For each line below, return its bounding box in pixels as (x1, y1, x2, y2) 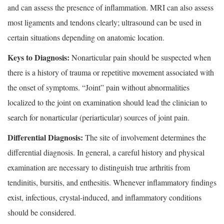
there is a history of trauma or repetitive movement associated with (7, 67, 214, 78)
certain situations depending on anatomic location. (7, 32, 164, 43)
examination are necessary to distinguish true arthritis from (7, 162, 190, 173)
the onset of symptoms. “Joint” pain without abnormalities (7, 82, 189, 93)
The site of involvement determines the (83, 132, 206, 143)
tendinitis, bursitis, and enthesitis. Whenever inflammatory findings (7, 177, 216, 188)
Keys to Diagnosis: (7, 51, 69, 63)
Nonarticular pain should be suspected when (69, 52, 211, 63)
